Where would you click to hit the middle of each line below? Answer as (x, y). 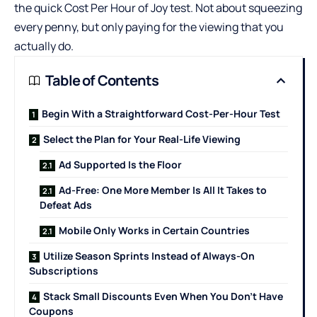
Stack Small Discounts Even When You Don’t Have (163, 296)
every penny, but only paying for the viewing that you (149, 27)
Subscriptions (64, 271)
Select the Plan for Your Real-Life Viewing (142, 139)
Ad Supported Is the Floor (120, 165)
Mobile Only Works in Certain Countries (154, 231)
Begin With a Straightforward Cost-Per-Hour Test (161, 114)
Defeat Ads (66, 205)
